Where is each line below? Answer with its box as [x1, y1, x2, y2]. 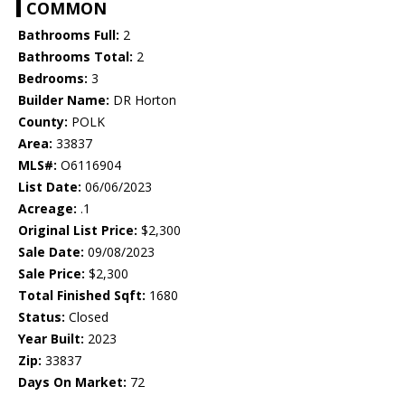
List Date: [18, 178, 81, 196]
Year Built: [18, 330, 84, 348]
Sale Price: [18, 265, 85, 283]
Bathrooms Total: [18, 48, 133, 66]
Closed [65, 308, 108, 326]
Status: [18, 308, 65, 326]
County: [18, 113, 68, 131]
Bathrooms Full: [18, 26, 119, 44]
